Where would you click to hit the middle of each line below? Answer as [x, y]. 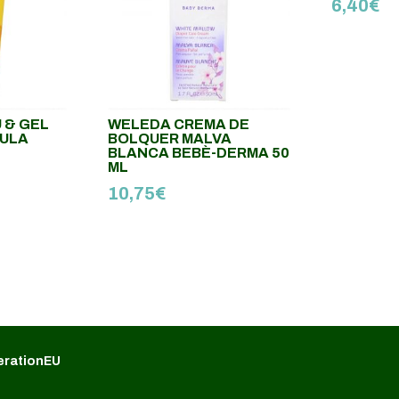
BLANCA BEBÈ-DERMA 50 [199, 152]
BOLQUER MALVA [170, 138]
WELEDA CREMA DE [179, 124]
